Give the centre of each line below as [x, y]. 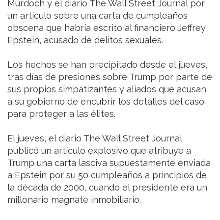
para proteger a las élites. [61, 114]
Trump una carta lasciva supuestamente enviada [109, 163]
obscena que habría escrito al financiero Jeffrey [107, 28]
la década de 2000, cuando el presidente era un [107, 188]
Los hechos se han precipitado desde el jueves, [107, 65]
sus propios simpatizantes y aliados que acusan [107, 89]
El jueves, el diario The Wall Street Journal [95, 138]
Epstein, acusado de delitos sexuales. [85, 40]
